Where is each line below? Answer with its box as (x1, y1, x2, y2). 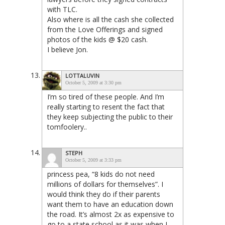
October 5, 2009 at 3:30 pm (65, 80, 122, 85)
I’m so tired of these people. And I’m (47, 92, 164, 101)
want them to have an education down (47, 199, 173, 209)
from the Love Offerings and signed (47, 25, 163, 34)
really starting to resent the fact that (47, 102, 165, 111)
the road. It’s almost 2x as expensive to (47, 209, 174, 219)
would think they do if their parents (47, 189, 160, 199)
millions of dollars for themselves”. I (47, 179, 163, 189)
